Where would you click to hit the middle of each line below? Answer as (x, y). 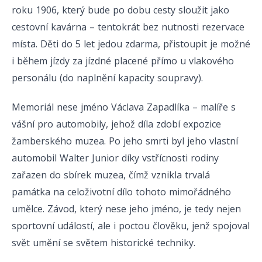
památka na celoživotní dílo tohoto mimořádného (121, 192)
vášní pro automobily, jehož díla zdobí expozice (116, 124)
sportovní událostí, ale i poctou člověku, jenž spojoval (131, 226)
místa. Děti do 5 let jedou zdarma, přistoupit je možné (131, 44)
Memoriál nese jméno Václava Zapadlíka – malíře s (124, 107)
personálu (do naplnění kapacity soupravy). (107, 78)
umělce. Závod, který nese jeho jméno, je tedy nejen (126, 209)
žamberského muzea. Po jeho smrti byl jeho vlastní (125, 141)
